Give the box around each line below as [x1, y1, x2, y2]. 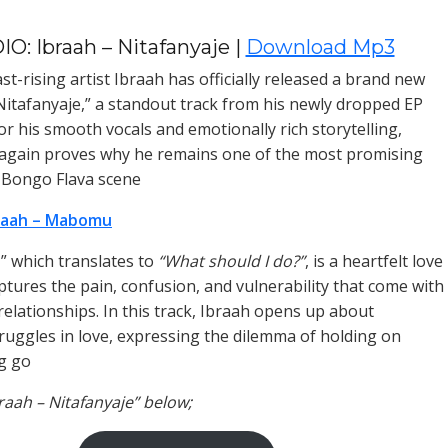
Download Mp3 [245, 35, 395, 59]
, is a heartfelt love [305, 250, 443, 272]
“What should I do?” [158, 250, 305, 272]
